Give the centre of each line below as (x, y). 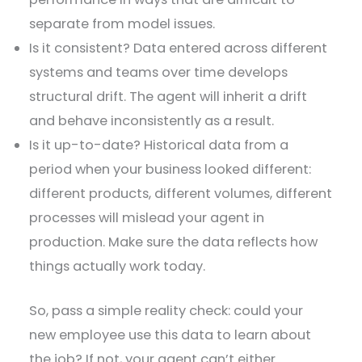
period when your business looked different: (170, 170)
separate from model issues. (124, 24)
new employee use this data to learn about (170, 335)
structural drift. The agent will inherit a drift (168, 97)
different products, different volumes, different (181, 194)
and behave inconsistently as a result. (154, 121)
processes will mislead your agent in (147, 218)
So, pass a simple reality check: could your (166, 311)
